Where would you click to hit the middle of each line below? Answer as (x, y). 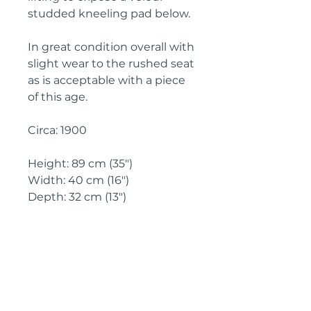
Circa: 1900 (57, 130)
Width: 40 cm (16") (78, 180)
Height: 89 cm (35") (80, 163)
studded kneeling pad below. (109, 14)
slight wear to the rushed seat (111, 64)
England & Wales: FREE (86, 275)
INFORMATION (65, 251)
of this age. (58, 97)
